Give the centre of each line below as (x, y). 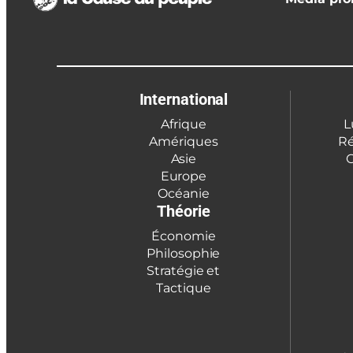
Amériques (184, 141)
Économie (184, 236)
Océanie (184, 193)
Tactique (184, 288)
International (184, 99)
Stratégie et (184, 270)
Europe (184, 176)
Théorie (184, 211)
